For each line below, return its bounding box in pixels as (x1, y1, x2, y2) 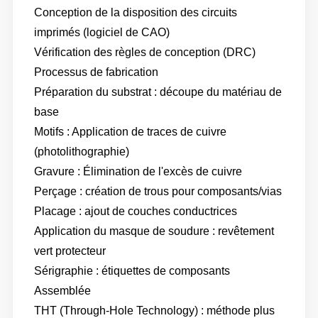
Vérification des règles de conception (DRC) (33, 46, 256, 59)
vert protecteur (33, 245, 106, 258)
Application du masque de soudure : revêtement (33, 225, 274, 238)
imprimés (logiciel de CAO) (33, 26, 170, 39)
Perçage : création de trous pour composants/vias (33, 185, 282, 198)
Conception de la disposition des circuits (33, 6, 237, 19)
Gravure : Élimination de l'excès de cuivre (33, 165, 242, 178)
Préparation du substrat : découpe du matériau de (33, 86, 282, 99)
